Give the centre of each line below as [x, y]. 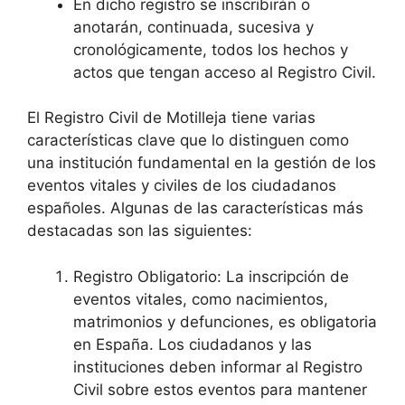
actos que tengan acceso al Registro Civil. [225, 72]
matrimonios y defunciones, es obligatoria [225, 321]
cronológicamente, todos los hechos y [211, 49]
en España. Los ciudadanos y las [193, 344]
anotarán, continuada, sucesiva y [193, 27]
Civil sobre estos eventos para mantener [220, 389]
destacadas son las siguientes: [140, 231]
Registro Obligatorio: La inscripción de [211, 276]
